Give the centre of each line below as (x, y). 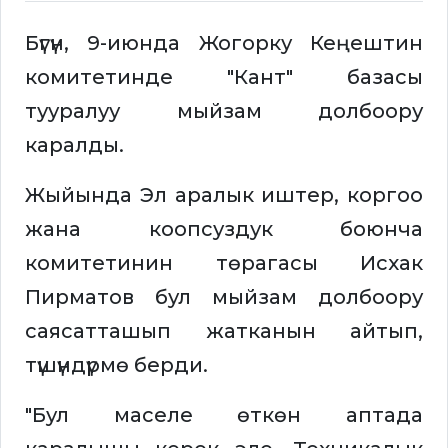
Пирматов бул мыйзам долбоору (224, 297)
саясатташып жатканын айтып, (224, 331)
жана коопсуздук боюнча (224, 229)
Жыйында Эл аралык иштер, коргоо (224, 195)
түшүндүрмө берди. (116, 365)
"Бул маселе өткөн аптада (224, 415)
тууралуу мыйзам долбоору (224, 111)
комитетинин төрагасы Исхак (224, 263)
